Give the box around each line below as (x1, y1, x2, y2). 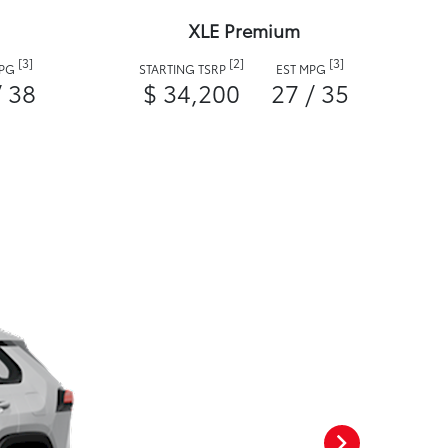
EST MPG (276, 60, 329, 78)
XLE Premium (188, 17, 300, 44)
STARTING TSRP (139, 60, 229, 78)
